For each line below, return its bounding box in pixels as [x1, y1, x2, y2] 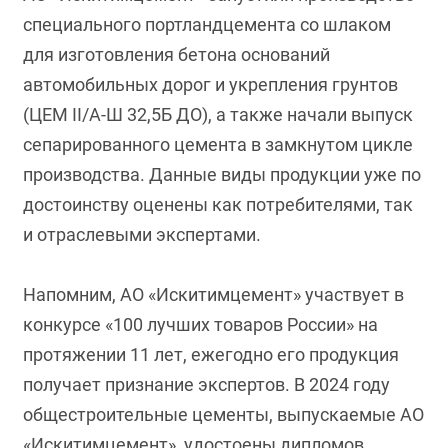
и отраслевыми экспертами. [23, 224, 262, 245]
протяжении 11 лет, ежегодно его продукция [23, 344, 400, 365]
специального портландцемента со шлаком [23, 14, 392, 35]
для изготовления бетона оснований [23, 44, 331, 65]
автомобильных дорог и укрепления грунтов [23, 74, 399, 95]
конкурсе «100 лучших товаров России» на [23, 314, 379, 335]
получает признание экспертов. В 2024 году [23, 374, 391, 395]
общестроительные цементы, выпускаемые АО [23, 404, 425, 425]
